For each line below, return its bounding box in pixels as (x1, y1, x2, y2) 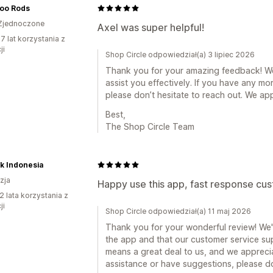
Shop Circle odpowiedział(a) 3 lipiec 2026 (105, 49, 255, 59)
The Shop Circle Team (105, 121, 194, 132)
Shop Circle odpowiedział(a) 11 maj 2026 (105, 206, 251, 216)
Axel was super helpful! (97, 21, 204, 34)
